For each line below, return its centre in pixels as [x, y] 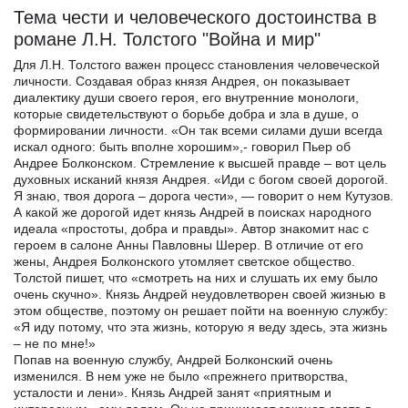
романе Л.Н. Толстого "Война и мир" [167, 39]
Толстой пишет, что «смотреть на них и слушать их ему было [196, 277]
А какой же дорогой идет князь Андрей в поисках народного [193, 212]
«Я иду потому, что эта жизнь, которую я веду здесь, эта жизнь [200, 326]
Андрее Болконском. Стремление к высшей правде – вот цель [200, 163]
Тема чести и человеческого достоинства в [195, 17]
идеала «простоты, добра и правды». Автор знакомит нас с [191, 228]
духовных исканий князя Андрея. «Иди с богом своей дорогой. [201, 179]
